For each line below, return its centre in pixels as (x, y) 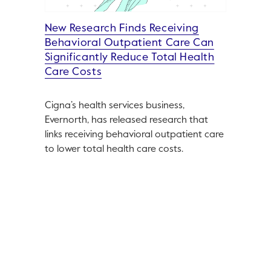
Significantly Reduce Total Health (129, 58)
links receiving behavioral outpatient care (134, 135)
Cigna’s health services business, (114, 106)
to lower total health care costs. (114, 150)
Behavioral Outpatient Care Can (129, 43)
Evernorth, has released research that (126, 121)
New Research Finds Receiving (122, 29)
